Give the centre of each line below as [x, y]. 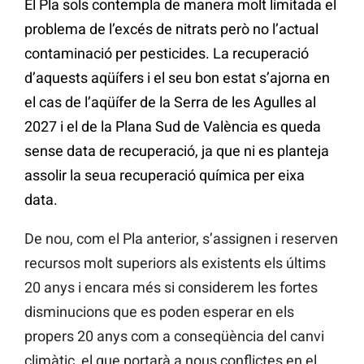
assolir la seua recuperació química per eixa [165, 175]
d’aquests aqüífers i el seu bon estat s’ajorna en [177, 78]
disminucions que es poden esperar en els [159, 312]
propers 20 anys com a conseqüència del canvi [174, 336]
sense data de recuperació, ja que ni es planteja [177, 151]
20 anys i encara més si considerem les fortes [171, 288]
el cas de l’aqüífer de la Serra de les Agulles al [170, 102]
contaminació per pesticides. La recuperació [167, 54]
